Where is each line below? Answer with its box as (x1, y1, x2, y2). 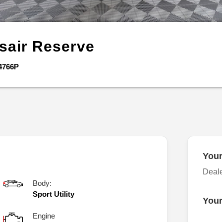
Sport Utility (33, 190, 74, 199)
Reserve (32, 38, 95, 55)
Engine (33, 212, 55, 221)
